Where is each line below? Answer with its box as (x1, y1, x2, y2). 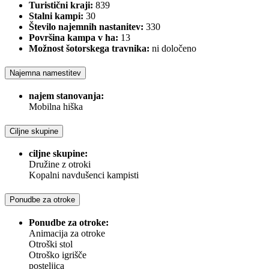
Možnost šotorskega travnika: (29, 43, 150, 54)
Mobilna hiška (29, 101, 83, 112)
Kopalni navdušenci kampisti (29, 170, 139, 181)
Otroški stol (29, 238, 73, 249)
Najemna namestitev (10, 68, 81, 78)
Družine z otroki (29, 159, 91, 170)
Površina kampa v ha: (29, 32, 118, 43)
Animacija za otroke (29, 228, 105, 238)
